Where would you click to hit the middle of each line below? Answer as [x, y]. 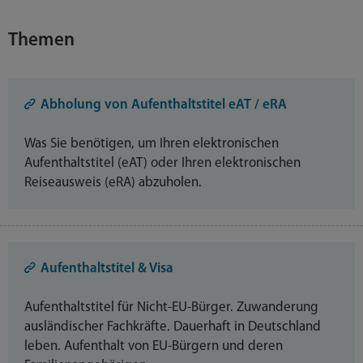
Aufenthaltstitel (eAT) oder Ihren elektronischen [162, 163]
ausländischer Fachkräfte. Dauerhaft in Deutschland [173, 327]
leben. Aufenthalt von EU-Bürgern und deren [154, 346]
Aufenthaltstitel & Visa [107, 268]
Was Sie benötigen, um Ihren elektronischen [152, 143]
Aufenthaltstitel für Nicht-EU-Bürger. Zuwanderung [171, 307]
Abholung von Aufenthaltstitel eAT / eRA [164, 105]
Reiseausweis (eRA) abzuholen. [113, 182]
